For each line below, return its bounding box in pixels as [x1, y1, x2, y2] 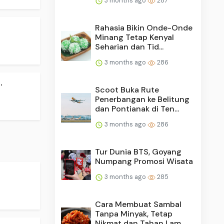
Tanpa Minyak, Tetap [95, 208, 173, 219]
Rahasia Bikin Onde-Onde [95, 22, 193, 33]
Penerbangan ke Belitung [95, 93, 190, 104]
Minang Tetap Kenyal [95, 31, 174, 42]
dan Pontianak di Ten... [95, 103, 179, 114]
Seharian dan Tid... [95, 41, 164, 52]
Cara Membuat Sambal [95, 198, 182, 209]
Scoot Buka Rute [95, 84, 159, 95]
